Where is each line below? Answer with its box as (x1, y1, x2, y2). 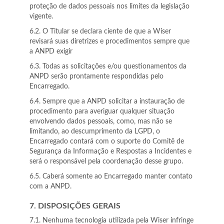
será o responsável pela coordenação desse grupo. (29, 158, 183, 165)
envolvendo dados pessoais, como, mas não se (29, 118, 172, 125)
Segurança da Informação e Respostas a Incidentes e (29, 148, 191, 155)
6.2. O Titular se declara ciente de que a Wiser (29, 28, 171, 35)
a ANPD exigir (29, 48, 72, 55)
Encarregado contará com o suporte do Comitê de (29, 138, 184, 145)
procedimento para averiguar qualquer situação (29, 108, 174, 115)
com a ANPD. (29, 183, 71, 190)
